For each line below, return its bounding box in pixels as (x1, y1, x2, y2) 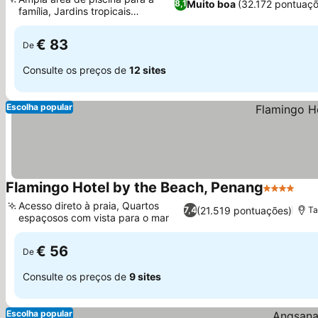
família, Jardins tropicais (18, 5, 131, 17)
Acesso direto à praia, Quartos (18, 199, 159, 212)
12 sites (129, 63, 166, 76)
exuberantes (18, 17, 77, 29)
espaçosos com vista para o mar (18, 212, 169, 224)
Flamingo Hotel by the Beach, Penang (6, 179, 263, 196)
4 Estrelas (263, 188, 316, 202)
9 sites (129, 270, 161, 283)
